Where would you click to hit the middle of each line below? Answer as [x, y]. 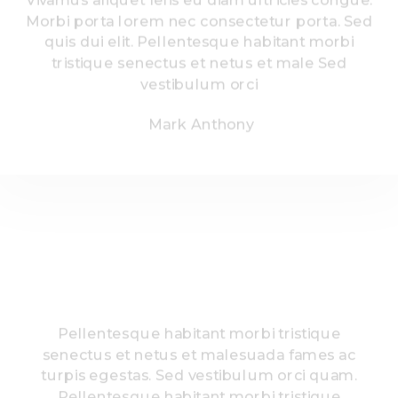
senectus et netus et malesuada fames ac [199, 354]
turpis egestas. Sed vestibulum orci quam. [199, 375]
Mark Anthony [201, 124]
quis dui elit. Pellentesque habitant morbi [199, 41]
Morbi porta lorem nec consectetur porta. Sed [199, 20]
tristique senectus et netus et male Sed [199, 63]
